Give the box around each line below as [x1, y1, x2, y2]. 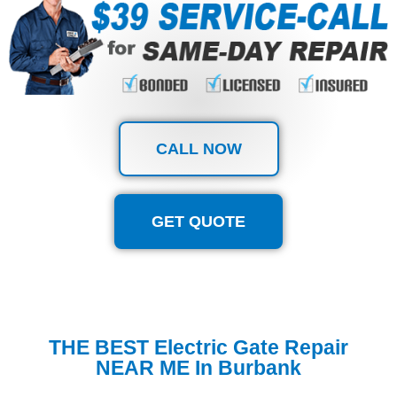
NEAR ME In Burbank [96, 355, 301, 379]
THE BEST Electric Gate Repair [49, 335, 348, 359]
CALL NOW [155, 139, 242, 158]
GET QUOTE [152, 212, 245, 230]
